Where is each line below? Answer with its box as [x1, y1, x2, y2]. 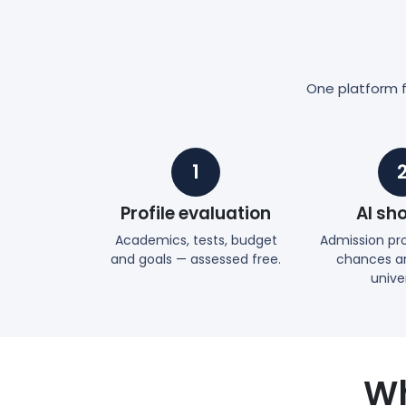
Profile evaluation [121, 200, 271, 226]
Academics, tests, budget [114, 230, 277, 249]
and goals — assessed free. [111, 249, 281, 268]
